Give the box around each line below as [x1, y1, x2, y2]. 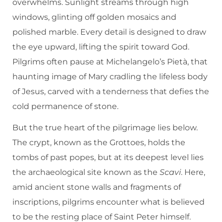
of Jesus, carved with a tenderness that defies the [12, 86, 209, 96]
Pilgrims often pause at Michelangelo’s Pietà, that [12, 56, 208, 66]
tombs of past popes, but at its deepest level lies [12, 152, 204, 162]
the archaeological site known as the [12, 167, 160, 177]
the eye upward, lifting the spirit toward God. [12, 42, 189, 52]
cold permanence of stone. [12, 101, 118, 111]
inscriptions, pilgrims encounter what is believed [12, 197, 205, 207]
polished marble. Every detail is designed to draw [12, 27, 206, 37]
